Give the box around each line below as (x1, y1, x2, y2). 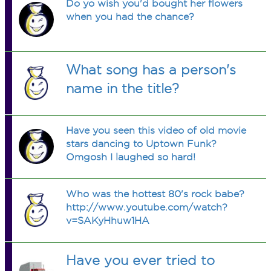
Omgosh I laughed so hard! (66, 152, 196, 162)
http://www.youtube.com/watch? (66, 202, 228, 212)
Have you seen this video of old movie (66, 125, 247, 135)
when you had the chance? (66, 11, 195, 22)
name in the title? (66, 81, 180, 96)
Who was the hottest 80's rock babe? (66, 189, 245, 199)
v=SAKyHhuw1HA (66, 215, 150, 226)
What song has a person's (66, 62, 237, 77)
